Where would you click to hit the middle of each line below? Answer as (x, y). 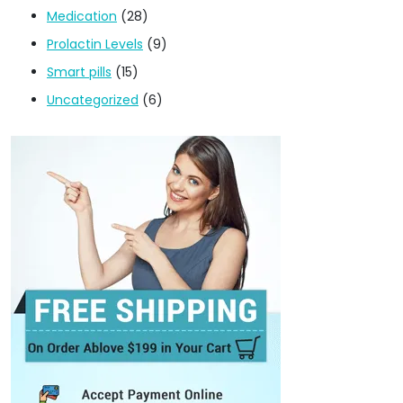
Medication (82, 16)
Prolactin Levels (95, 44)
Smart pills (79, 72)
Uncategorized (93, 99)
